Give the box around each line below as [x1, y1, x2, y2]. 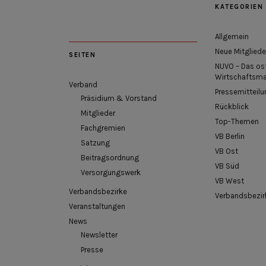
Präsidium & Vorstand [81, 93, 157, 103]
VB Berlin [215, 131, 245, 141]
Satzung [81, 138, 110, 147]
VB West [215, 176, 244, 185]
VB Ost [215, 146, 238, 156]
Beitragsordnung [81, 153, 139, 162]
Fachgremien [81, 123, 125, 132]
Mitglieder [81, 108, 115, 118]
